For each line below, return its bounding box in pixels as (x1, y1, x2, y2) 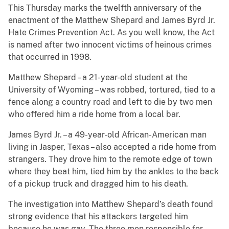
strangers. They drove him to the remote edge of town (8, 154, 212, 165)
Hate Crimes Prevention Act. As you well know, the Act (8, 28, 215, 38)
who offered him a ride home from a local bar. (8, 109, 180, 120)
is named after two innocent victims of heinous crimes (8, 40, 212, 50)
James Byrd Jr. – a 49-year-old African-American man (8, 130, 207, 140)
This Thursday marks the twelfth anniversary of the (8, 3, 201, 13)
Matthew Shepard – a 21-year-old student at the (8, 73, 188, 83)
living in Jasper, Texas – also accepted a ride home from (8, 142, 216, 152)
